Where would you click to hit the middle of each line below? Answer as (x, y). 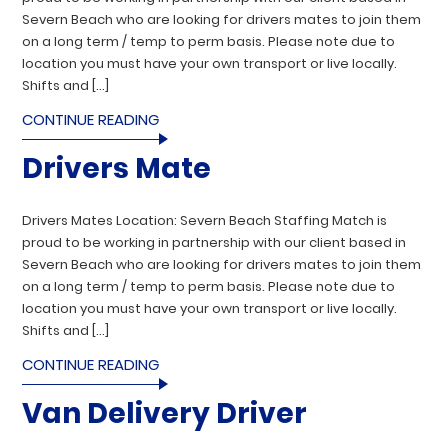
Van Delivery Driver (165, 413)
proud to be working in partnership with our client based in (214, 242)
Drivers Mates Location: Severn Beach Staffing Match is (205, 220)
